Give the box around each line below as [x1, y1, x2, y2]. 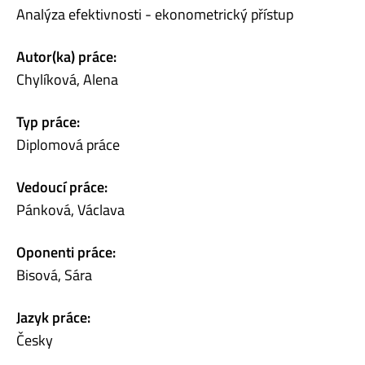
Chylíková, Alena [16, 68, 118, 90]
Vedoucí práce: [16, 175, 108, 198]
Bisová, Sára [16, 263, 92, 286]
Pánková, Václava [16, 198, 125, 221]
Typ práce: [16, 110, 80, 133]
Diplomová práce [16, 133, 120, 156]
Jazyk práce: [16, 306, 90, 328]
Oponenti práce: [16, 240, 116, 263]
